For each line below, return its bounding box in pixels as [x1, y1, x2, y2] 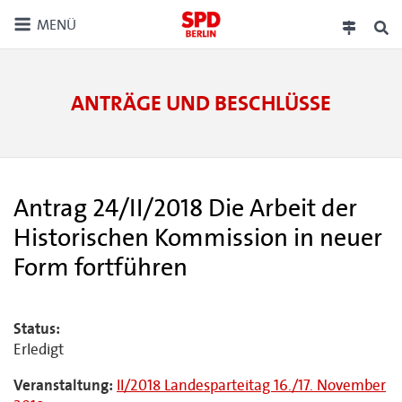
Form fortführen [13, 252, 188, 283]
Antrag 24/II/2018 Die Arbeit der [13, 193, 357, 223]
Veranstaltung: [13, 376, 113, 395]
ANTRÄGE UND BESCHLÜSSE [71, 91, 331, 116]
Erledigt [13, 340, 64, 359]
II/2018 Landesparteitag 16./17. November [117, 376, 386, 395]
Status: [13, 319, 60, 338]
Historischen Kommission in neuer [13, 223, 382, 253]
